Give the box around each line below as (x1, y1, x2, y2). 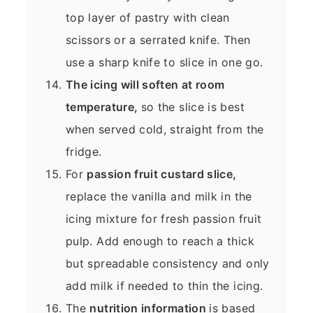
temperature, (66, 99, 141, 114)
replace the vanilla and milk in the (66, 189, 252, 203)
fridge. (66, 144, 102, 159)
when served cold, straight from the (66, 122, 264, 136)
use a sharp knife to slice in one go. (66, 54, 263, 69)
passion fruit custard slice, (87, 166, 237, 181)
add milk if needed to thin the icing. (66, 278, 263, 293)
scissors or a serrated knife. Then (66, 32, 251, 47)
